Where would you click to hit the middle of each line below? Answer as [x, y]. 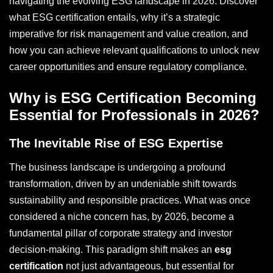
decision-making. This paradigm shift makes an [112, 250]
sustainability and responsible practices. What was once [130, 200]
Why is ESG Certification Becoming [133, 98]
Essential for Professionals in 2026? [134, 115]
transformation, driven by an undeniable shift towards [123, 184]
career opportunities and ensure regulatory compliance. [128, 67]
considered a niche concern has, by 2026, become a [122, 217]
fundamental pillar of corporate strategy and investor [121, 233]
